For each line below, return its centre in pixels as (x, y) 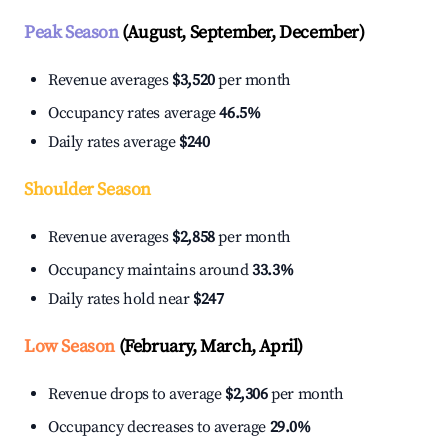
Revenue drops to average (136, 394)
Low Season (69, 347)
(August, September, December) (241, 33)
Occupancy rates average (134, 113)
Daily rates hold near (121, 299)
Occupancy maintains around (150, 270)
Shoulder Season (87, 190)
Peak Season (71, 33)
